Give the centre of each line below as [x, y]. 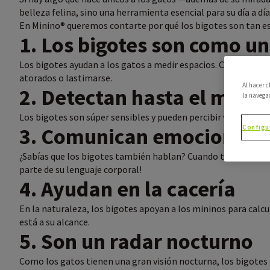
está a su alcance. [55, 222]
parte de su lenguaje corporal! [80, 170]
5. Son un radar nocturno [138, 242]
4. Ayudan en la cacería [130, 189]
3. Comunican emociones [140, 137]
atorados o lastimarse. [66, 78]
